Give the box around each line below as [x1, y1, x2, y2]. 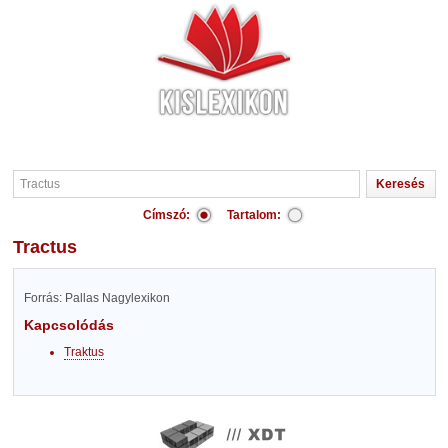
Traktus [63, 345, 104, 359]
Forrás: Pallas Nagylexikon [23, 291, 170, 305]
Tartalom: [227, 208, 281, 222]
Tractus [22, 237, 77, 257]
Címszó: [143, 208, 190, 222]
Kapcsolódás [23, 317, 114, 333]
